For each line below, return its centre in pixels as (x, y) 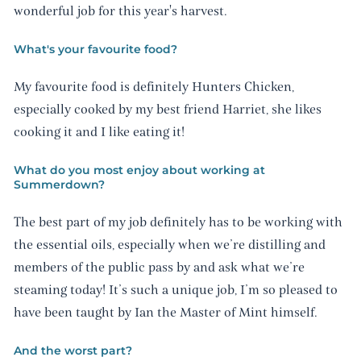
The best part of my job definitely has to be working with (178, 223)
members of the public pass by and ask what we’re (159, 268)
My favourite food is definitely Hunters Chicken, (154, 87)
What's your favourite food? (95, 49)
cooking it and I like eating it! (99, 133)
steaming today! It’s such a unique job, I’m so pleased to (175, 290)
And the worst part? (73, 351)
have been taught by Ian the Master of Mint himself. (165, 313)
